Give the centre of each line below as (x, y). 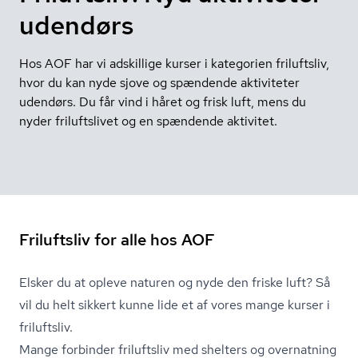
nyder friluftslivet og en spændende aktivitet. (148, 121)
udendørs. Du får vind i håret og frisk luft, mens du (163, 102)
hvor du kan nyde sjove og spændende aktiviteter (159, 83)
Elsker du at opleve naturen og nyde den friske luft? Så (175, 282)
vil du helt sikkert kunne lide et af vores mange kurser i (175, 305)
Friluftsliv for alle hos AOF (117, 240)
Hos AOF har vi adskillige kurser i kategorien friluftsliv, (174, 64)
